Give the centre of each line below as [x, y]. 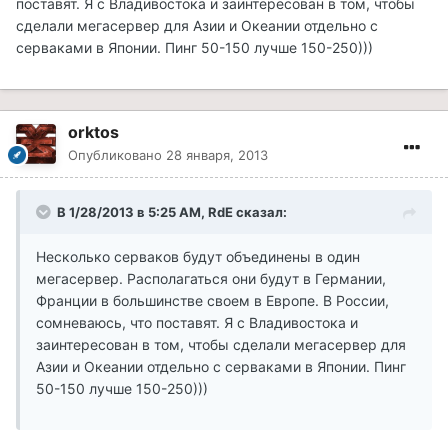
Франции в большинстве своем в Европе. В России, [212, 301]
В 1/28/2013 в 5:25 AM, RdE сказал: [172, 212]
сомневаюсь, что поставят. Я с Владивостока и [197, 323]
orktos [93, 132]
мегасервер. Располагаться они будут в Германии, [211, 279]
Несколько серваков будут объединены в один [198, 257]
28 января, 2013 [217, 155]
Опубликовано [117, 155]
